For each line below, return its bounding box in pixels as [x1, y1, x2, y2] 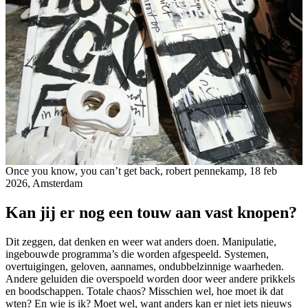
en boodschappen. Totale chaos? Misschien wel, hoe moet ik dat [5, 285, 283, 298]
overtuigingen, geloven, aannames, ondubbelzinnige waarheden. [5, 261, 284, 273]
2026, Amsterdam [5, 177, 82, 190]
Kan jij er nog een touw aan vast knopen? [5, 203, 297, 222]
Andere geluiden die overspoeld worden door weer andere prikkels [5, 273, 295, 285]
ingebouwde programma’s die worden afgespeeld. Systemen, [5, 248, 269, 261]
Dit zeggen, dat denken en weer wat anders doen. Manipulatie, [5, 236, 276, 248]
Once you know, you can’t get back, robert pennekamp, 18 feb [5, 165, 277, 177]
